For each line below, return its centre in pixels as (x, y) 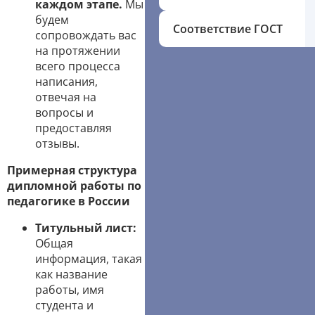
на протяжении (78, 51)
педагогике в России (69, 201)
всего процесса (78, 66)
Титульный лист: (86, 228)
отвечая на (66, 97)
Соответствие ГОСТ (228, 29)
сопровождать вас (86, 35)
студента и (64, 305)
